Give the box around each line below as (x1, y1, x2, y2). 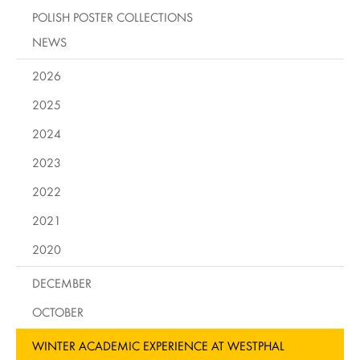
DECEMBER (32, 275, 92, 291)
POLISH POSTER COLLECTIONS (32, 9, 193, 25)
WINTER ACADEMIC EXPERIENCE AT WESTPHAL (32, 337, 284, 354)
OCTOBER (32, 304, 84, 320)
